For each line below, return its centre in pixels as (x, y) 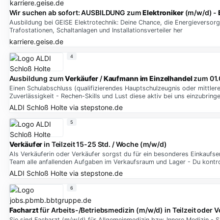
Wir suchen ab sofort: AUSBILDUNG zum (76, 13)
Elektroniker (163, 13)
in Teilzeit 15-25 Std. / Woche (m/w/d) (105, 144)
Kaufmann (121, 79)
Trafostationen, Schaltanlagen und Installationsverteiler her (96, 30)
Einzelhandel (171, 79)
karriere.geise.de (36, 41)
